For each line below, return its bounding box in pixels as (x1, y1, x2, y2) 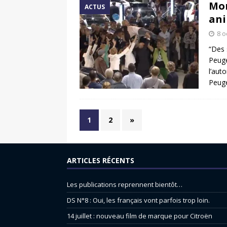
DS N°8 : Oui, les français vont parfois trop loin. (67, 196, 211, 205)
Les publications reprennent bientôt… (67, 180, 182, 190)
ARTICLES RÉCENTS (67, 156, 134, 166)
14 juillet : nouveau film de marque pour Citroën (67, 211, 212, 221)
